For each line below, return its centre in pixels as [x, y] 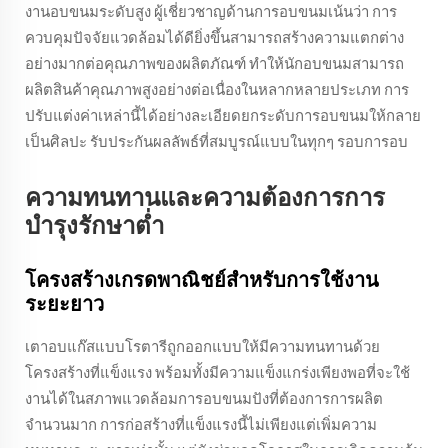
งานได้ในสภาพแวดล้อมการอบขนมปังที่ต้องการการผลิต [204, 399]
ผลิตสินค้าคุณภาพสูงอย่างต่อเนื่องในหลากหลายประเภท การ [217, 90]
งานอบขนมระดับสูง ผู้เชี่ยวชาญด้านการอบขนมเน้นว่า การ [211, 12]
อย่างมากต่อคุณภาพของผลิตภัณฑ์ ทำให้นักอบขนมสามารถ [214, 64]
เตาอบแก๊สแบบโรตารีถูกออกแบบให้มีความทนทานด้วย [202, 347]
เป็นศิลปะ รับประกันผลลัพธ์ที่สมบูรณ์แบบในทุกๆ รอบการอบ [216, 142]
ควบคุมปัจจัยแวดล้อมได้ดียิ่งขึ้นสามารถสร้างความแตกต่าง [214, 38]
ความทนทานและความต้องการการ [205, 199]
